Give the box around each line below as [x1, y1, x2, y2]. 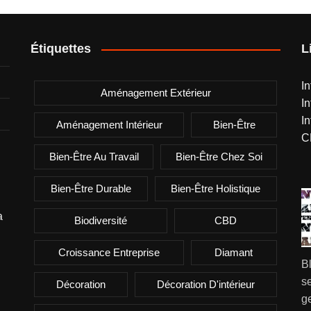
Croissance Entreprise [58, 246, 160, 258]
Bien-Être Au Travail [49, 151, 139, 162]
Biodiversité [74, 215, 127, 226]
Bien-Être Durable [50, 183, 131, 194]
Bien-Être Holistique [171, 183, 261, 194]
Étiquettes [31, 42, 91, 56]
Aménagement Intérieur [56, 119, 162, 131]
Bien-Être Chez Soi [175, 151, 262, 162]
